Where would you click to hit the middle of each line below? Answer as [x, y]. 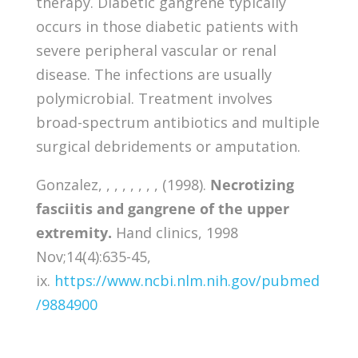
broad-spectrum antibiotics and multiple [177, 122]
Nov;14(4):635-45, [93, 256]
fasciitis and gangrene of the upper [162, 208]
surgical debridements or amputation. [168, 146]
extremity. [74, 232]
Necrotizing [252, 184]
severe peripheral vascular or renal [156, 50]
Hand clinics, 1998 [175, 232]
